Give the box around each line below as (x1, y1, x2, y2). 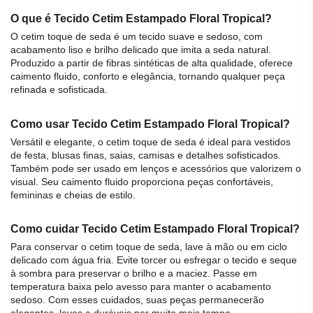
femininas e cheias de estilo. (10, 189, 136, 201)
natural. (235, 44, 271, 56)
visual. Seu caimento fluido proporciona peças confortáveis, (10, 175, 273, 187)
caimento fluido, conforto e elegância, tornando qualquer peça (10, 71, 285, 82)
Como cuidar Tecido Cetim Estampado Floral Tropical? (10, 222, 300, 235)
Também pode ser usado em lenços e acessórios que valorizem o (10, 162, 301, 174)
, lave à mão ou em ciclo (180, 240, 287, 252)
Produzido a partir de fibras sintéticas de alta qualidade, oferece (10, 57, 293, 69)
